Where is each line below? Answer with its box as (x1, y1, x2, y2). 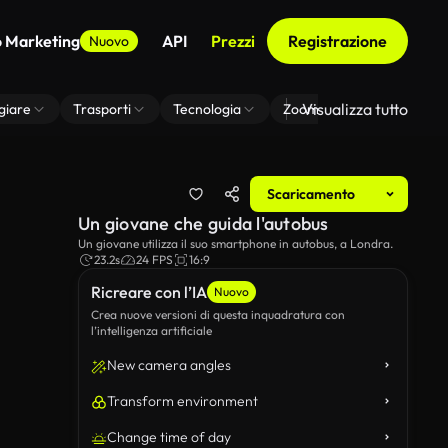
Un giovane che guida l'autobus (78, 212, 329, 235)
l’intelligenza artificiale (91, 323, 212, 338)
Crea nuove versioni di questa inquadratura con (91, 307, 345, 322)
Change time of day (107, 428, 231, 446)
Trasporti (73, 100, 131, 118)
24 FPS (136, 252, 173, 267)
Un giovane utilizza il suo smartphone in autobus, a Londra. (78, 236, 393, 251)
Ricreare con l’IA (91, 282, 207, 302)
